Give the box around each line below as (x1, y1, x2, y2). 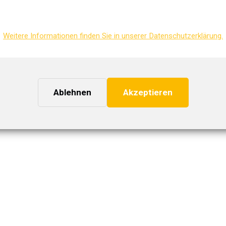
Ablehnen (53, 87, 91, 98)
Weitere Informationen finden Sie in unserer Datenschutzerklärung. (3, 31, 223, 40)
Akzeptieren (123, 87, 173, 98)
